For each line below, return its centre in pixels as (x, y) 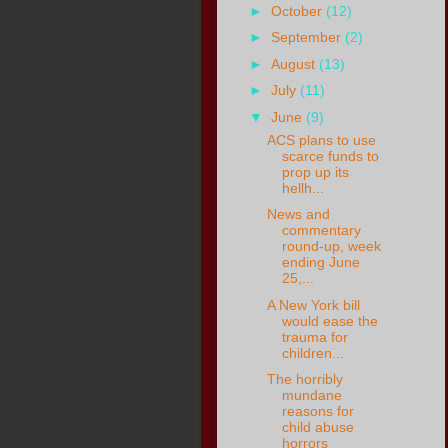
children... (313, 352)
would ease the (330, 320)
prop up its (316, 171)
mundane (312, 395)
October (299, 10)
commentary (322, 230)
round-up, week (332, 246)
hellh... (303, 187)
